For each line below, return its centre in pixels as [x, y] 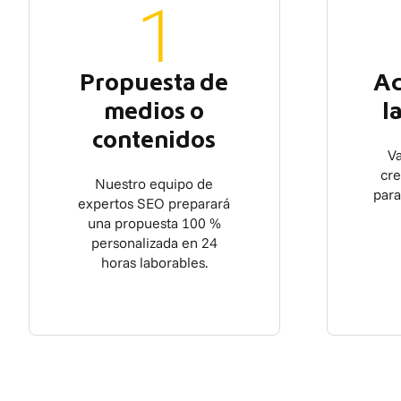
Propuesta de [154, 84]
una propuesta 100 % [154, 223]
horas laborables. [154, 262]
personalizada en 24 [154, 243]
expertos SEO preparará [154, 203]
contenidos [154, 141]
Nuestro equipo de [154, 183]
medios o [154, 113]
